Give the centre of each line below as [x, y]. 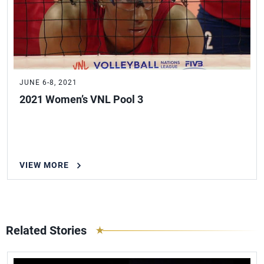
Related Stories [46, 230]
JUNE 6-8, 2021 [48, 82]
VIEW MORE [44, 165]
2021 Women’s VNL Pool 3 [81, 99]
